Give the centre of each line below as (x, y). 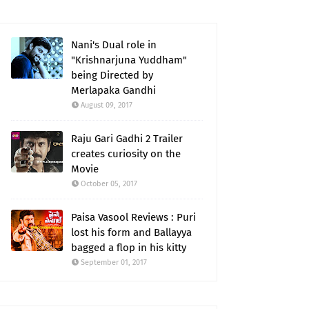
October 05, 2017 (109, 184)
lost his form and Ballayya (131, 233)
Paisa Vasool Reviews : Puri (133, 218)
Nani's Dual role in (114, 45)
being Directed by (112, 76)
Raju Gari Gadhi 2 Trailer (127, 139)
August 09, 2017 (107, 106)
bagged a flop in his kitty (129, 248)
